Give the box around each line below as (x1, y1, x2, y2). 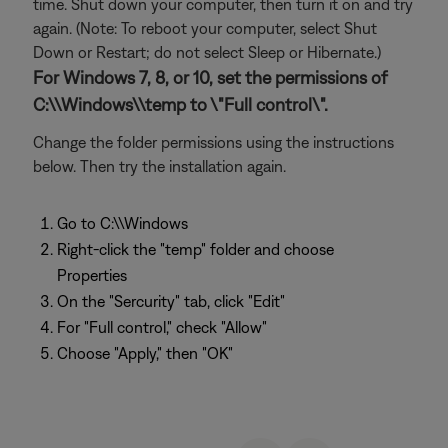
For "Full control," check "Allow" (57, 318, 267, 336)
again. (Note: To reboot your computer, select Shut (33, 19, 377, 37)
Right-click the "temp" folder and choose (57, 240, 334, 258)
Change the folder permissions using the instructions (33, 133, 394, 151)
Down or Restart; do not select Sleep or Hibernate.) (33, 43, 381, 61)
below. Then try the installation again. (33, 157, 286, 175)
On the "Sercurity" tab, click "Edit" (57, 292, 285, 310)
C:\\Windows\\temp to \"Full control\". (33, 94, 328, 115)
